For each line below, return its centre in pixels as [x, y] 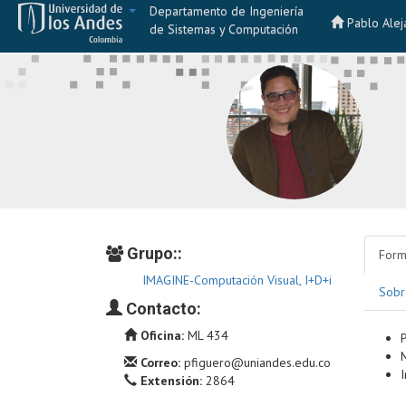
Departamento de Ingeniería [227, 11]
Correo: [162, 362]
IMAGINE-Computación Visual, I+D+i [237, 280]
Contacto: [162, 309]
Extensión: [173, 381]
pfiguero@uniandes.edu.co [257, 362]
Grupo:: [155, 253]
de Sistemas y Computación [224, 29]
